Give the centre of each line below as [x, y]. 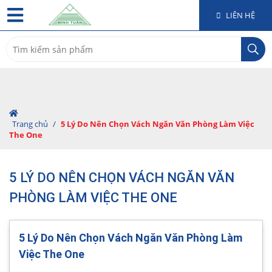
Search [20, 42]
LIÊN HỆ [240, 15]
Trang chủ [30, 124]
